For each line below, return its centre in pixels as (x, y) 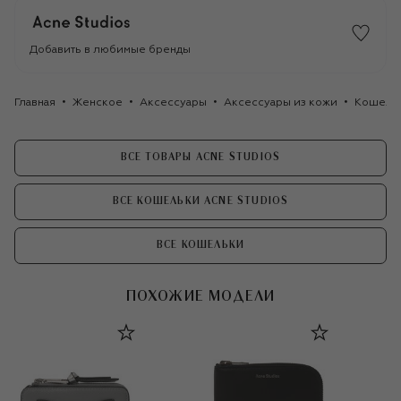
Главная (35, 102)
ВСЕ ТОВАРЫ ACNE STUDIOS (200, 158)
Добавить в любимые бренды (110, 50)
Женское (98, 102)
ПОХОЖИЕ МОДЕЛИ (200, 296)
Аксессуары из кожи (281, 102)
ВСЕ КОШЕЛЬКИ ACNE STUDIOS (200, 201)
